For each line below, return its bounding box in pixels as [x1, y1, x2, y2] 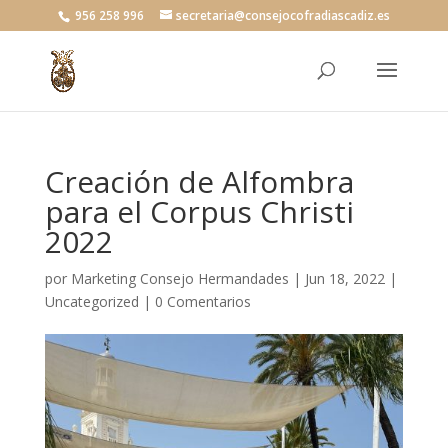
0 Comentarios [154, 292, 251, 311]
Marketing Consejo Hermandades [70, 269, 289, 288]
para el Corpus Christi [44, 191, 354, 232]
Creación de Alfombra [44, 161, 354, 202]
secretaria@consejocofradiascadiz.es [175, 7, 390, 24]
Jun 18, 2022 [304, 269, 385, 288]
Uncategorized [44, 292, 139, 311]
